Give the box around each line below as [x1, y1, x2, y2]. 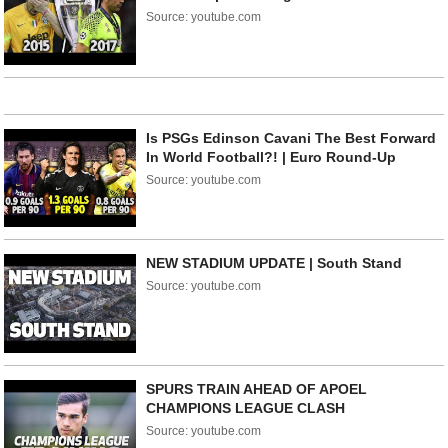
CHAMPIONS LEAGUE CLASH [146, 400, 346, 417]
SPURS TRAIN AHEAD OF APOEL [146, 381, 368, 398]
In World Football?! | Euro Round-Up [146, 148, 397, 165]
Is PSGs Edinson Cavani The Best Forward [146, 129, 437, 146]
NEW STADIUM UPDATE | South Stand [146, 255, 403, 272]
